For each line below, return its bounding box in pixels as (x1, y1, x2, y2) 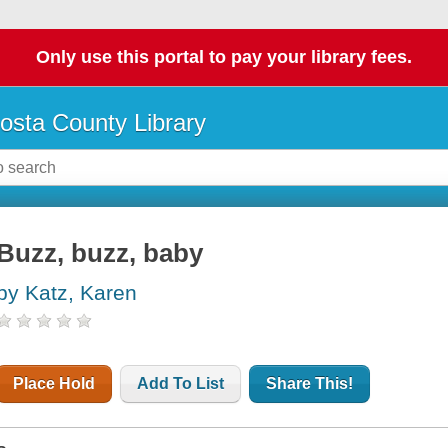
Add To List (137, 375, 225, 393)
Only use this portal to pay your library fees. (36, 47, 412, 68)
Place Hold (13, 375, 96, 393)
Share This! (266, 375, 354, 393)
